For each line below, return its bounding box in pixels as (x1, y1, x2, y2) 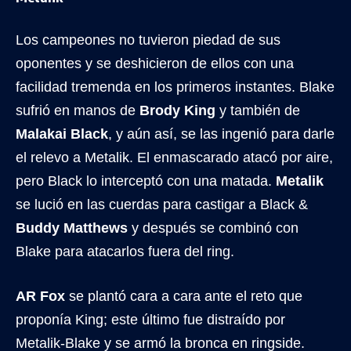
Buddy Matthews (16, 219, 128, 236)
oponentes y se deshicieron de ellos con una (16, 55, 294, 71)
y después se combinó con (128, 219, 299, 236)
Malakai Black (16, 125, 108, 142)
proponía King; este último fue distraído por (16, 311, 285, 327)
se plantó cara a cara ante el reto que (65, 288, 302, 304)
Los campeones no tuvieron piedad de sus (16, 31, 280, 48)
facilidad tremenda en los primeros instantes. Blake (16, 78, 335, 95)
